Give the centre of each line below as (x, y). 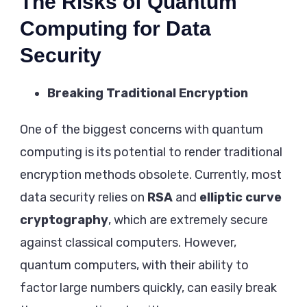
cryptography (64, 220)
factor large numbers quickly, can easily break (148, 288)
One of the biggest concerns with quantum (142, 130)
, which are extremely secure (188, 220)
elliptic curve (241, 198)
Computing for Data (115, 29)
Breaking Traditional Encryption (148, 94)
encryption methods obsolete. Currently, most (151, 175)
